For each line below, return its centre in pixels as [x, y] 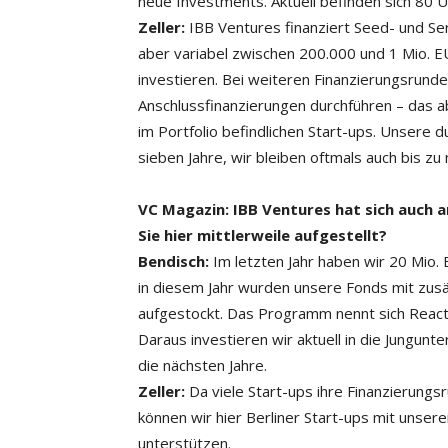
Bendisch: [173, 261]
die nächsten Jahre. [202, 365]
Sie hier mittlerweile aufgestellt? [262, 235]
